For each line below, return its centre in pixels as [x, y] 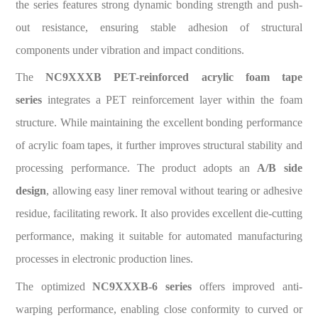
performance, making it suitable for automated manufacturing [159, 236]
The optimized [54, 287]
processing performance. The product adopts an [137, 168]
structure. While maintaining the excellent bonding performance [159, 123]
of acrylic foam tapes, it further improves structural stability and [159, 146]
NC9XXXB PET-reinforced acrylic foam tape [174, 77]
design [31, 191]
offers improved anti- [247, 287]
